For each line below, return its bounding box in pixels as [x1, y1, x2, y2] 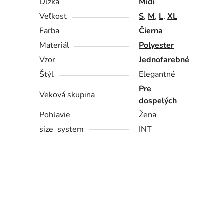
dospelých [139, 95, 177, 106]
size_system [39, 123, 84, 135]
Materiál [39, 39, 70, 51]
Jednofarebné [139, 54, 190, 65]
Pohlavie [39, 109, 71, 120]
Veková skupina [39, 89, 95, 100]
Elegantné [139, 68, 176, 80]
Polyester [139, 39, 174, 51]
